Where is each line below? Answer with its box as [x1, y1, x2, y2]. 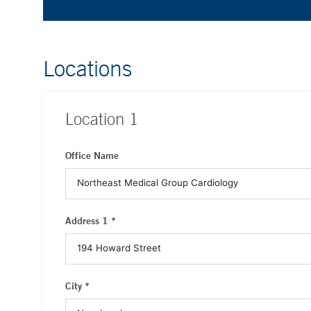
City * [65, 280, 90, 292]
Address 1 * [65, 215, 116, 227]
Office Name [65, 149, 119, 162]
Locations [43, 55, 132, 81]
